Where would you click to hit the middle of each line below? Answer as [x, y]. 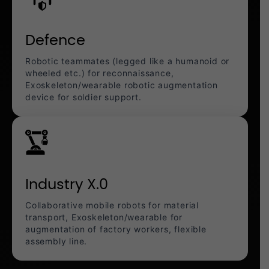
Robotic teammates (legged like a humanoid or [128, 61]
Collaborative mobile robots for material [112, 205]
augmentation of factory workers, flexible [116, 229]
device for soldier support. [83, 97]
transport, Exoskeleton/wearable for [104, 217]
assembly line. [56, 241]
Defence [55, 41]
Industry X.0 [67, 185]
